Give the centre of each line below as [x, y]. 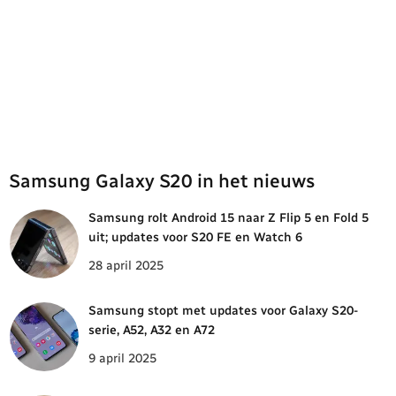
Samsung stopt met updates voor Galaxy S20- [223, 310]
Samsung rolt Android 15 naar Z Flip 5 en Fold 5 [228, 218]
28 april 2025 [126, 265]
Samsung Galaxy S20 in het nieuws [162, 181]
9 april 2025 [122, 358]
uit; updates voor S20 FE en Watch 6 [195, 238]
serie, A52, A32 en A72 [152, 330]
